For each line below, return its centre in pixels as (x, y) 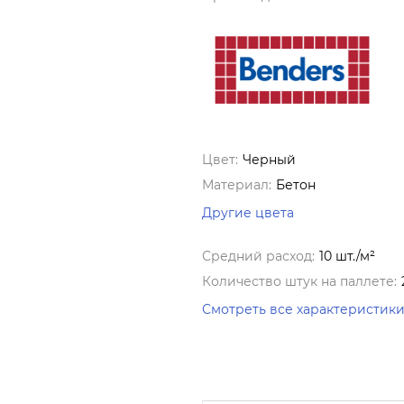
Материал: (237, 185)
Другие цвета (248, 213)
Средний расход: (258, 256)
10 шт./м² (347, 256)
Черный (269, 160)
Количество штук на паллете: (299, 281)
